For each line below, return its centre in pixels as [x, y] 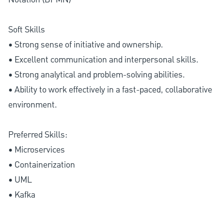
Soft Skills [26, 30]
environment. [32, 105]
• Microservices [36, 150]
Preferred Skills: [38, 135]
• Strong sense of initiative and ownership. [85, 45]
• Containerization [41, 165]
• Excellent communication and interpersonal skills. [103, 60]
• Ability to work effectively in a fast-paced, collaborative [110, 90]
